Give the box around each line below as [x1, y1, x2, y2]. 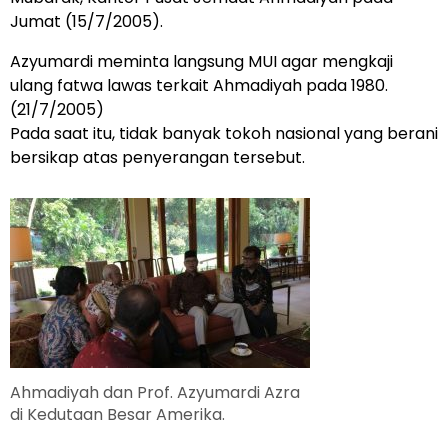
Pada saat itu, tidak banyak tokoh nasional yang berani [10, 121, 438, 145]
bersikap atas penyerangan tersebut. [10, 145, 305, 169]
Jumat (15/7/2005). [10, 9, 163, 33]
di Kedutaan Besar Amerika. [10, 402, 225, 426]
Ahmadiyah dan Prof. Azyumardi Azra [10, 380, 300, 404]
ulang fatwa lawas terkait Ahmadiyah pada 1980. [10, 73, 388, 97]
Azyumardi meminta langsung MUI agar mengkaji [10, 49, 393, 73]
